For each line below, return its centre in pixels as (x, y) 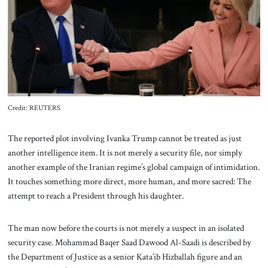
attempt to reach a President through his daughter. (95, 196)
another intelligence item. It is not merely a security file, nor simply (125, 153)
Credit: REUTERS (34, 108)
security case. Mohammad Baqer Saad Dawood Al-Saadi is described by (129, 243)
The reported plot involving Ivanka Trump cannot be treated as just (124, 138)
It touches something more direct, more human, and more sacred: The (129, 182)
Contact (134, 38)
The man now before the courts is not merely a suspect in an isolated (126, 228)
